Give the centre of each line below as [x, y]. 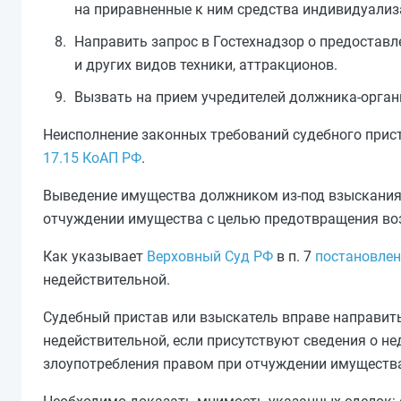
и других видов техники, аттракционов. [206, 65]
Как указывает [95, 256]
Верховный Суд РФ [210, 256]
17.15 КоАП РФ [92, 158]
